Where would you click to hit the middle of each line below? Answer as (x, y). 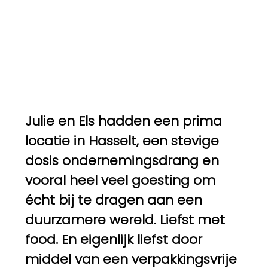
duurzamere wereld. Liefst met (125, 220)
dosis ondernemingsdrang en (122, 160)
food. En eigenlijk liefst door (113, 239)
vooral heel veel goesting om (120, 180)
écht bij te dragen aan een (113, 200)
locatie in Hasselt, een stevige (122, 141)
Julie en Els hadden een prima (123, 121)
